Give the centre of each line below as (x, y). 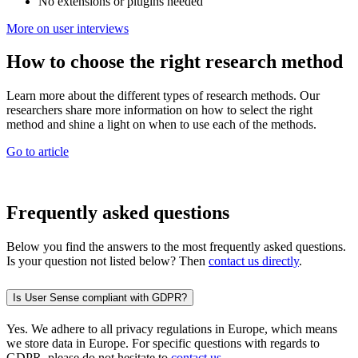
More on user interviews (68, 28)
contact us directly (254, 261)
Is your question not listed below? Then (107, 261)
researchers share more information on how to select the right (159, 110)
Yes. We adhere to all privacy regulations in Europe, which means (172, 328)
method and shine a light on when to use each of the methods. (163, 125)
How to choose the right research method (177, 62)
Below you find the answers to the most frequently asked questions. (176, 247)
